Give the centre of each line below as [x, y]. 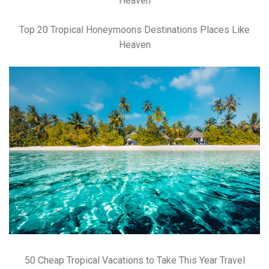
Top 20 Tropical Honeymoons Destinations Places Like [134, 30]
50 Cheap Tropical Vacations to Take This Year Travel [134, 260]
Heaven [134, 45]
